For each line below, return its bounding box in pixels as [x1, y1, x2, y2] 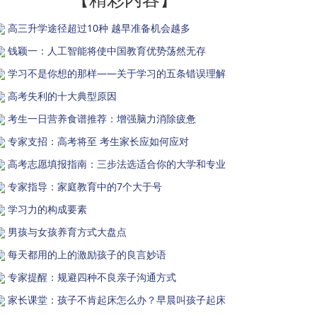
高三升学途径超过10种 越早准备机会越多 [8, 21, 190, 35]
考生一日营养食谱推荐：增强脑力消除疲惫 [8, 111, 196, 125]
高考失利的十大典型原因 [8, 88, 117, 103]
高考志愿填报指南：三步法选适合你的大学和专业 [8, 156, 226, 171]
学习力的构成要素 [8, 202, 87, 216]
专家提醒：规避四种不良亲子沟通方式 [8, 270, 176, 284]
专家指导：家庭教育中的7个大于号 [8, 179, 162, 193]
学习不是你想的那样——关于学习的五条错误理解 [8, 66, 226, 80]
